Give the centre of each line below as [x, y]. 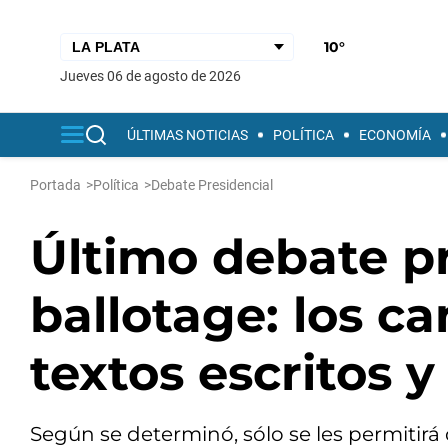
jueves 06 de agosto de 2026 [154, 75]
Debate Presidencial [212, 185]
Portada [55, 185]
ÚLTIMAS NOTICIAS [187, 135]
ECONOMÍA [395, 135]
